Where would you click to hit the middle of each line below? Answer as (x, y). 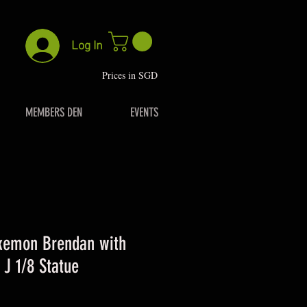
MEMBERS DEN (54, 112)
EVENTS (144, 112)
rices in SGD (133, 75)
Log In (87, 46)
